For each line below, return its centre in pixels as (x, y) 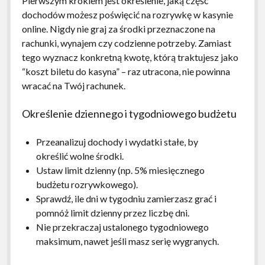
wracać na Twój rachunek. (73, 85)
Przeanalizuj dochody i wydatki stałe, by (117, 141)
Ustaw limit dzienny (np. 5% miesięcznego (120, 170)
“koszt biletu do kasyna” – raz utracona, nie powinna (126, 71)
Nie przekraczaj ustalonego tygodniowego (122, 227)
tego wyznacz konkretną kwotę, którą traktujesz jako (130, 57)
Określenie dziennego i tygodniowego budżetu (129, 113)
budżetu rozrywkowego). (87, 184)
